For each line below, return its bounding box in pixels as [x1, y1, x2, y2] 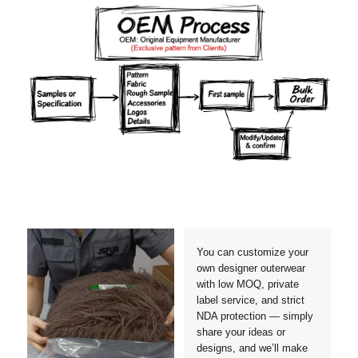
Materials [39, 168, 102, 185]
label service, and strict [196, 294, 304, 307]
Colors [196, 168, 242, 185]
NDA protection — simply [196, 310, 313, 323]
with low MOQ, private [196, 278, 299, 291]
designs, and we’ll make [196, 342, 308, 355]
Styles [39, 190, 82, 207]
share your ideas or [196, 326, 285, 339]
